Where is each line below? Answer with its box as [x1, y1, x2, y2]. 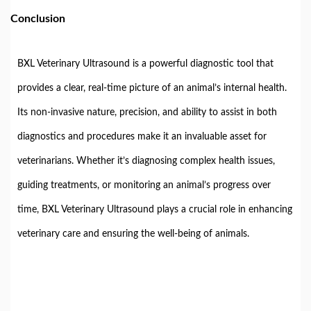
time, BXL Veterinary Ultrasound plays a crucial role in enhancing [17, 204, 292, 215]
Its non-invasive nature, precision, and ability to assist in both [17, 107, 277, 117]
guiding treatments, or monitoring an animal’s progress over [17, 180, 271, 190]
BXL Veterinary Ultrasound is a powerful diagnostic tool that [17, 58, 274, 69]
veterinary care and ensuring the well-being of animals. [17, 228, 249, 239]
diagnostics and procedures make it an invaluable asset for [17, 131, 267, 142]
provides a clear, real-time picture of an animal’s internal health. [17, 83, 287, 93]
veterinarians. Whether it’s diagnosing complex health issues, [17, 155, 275, 166]
